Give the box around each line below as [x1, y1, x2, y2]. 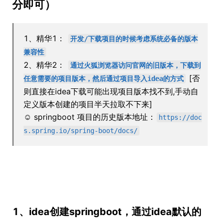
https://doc [159, 113, 202, 121]
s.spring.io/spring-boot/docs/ [24, 127, 137, 135]
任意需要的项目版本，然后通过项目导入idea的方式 [24, 75, 184, 82]
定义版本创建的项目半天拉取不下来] [24, 99, 152, 109]
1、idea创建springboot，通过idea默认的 [12, 206, 201, 218]
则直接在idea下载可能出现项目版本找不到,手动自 [24, 86, 198, 96]
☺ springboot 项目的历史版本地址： [24, 112, 156, 122]
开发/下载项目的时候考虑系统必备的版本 [70, 35, 198, 43]
